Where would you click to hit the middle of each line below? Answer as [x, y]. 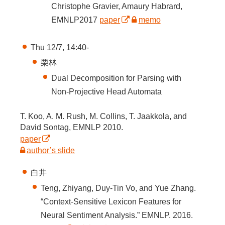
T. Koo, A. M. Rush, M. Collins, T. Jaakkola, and [103, 117]
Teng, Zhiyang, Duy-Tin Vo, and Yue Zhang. [119, 188]
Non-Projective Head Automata [107, 91]
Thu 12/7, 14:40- [60, 48]
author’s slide [51, 151]
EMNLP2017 [76, 20]
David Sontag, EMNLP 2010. [71, 128]
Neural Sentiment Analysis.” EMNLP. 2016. [117, 215]
